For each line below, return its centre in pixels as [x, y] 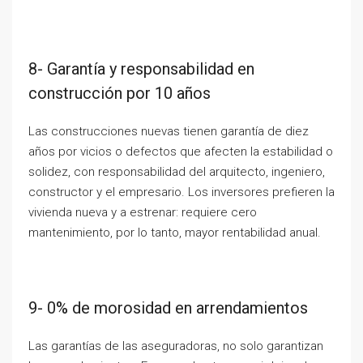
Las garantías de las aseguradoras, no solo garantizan [176, 346]
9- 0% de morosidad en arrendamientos [168, 308]
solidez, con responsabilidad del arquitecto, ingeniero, [177, 172]
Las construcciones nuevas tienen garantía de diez [169, 131]
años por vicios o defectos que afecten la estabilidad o [181, 152]
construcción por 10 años [120, 93]
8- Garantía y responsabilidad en [141, 69]
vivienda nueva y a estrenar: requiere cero [143, 212]
